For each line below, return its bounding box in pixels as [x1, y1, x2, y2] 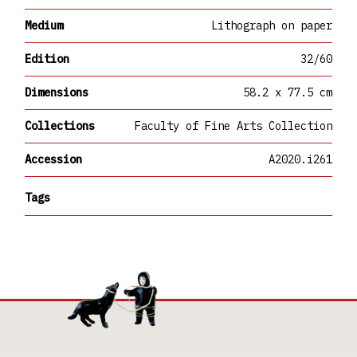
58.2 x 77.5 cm [242, 85, 332, 100]
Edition [25, 52, 70, 66]
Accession [25, 152, 83, 167]
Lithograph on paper [210, 18, 332, 33]
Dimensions [25, 85, 89, 100]
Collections [25, 119, 96, 133]
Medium [25, 18, 64, 33]
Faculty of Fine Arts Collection [134, 119, 332, 133]
